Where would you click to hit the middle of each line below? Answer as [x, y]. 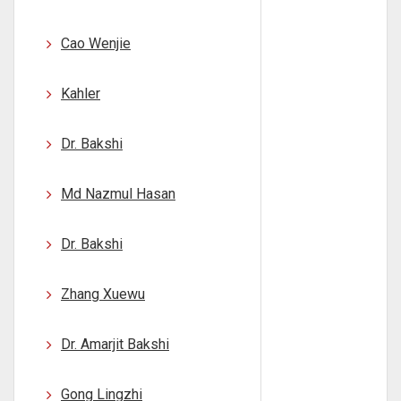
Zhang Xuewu [103, 294]
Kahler [81, 94]
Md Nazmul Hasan [118, 194]
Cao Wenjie [96, 43]
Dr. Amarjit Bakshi [115, 344]
